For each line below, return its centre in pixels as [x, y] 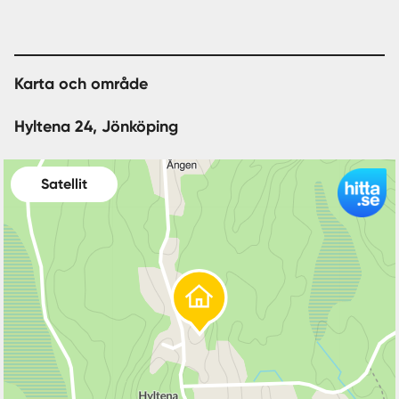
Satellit [64, 184]
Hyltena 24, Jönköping [96, 127]
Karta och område [81, 84]
